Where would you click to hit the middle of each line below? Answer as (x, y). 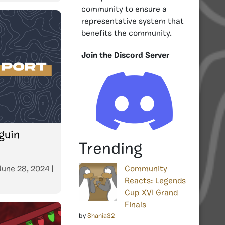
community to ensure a (124, 9)
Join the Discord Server (125, 55)
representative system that (133, 21)
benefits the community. (127, 33)
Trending (110, 149)
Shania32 (101, 216)
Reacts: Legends (155, 181)
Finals (135, 205)
